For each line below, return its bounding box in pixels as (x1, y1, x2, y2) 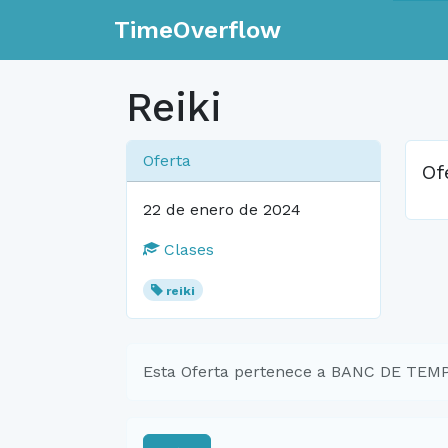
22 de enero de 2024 (143, 200, 301, 219)
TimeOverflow (114, 16, 281, 44)
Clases (159, 240, 214, 259)
